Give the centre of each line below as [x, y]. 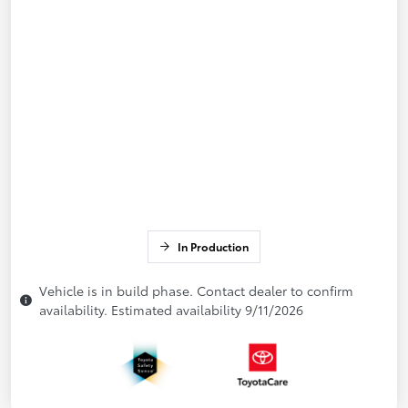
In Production [213, 247]
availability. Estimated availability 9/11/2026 [171, 310]
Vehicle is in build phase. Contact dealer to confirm [196, 291]
